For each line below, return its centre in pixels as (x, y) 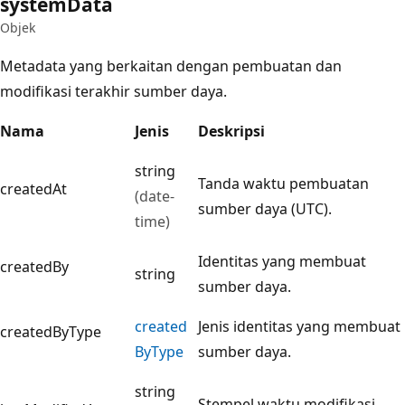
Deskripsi (231, 131)
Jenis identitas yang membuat (299, 326)
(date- (155, 196)
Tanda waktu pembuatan (283, 183)
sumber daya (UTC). (265, 208)
